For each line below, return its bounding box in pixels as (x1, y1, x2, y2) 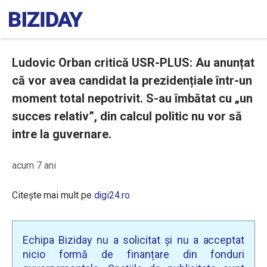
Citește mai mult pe (12, 190, 94, 201)
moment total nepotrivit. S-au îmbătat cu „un (12, 91, 253, 105)
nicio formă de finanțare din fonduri (23, 248, 244, 260)
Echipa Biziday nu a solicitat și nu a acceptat (23, 234, 244, 246)
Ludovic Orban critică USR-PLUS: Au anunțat (12, 55, 254, 70)
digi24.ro (94, 190, 130, 201)
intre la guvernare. (12, 127, 111, 141)
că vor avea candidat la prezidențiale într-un (12, 73, 252, 88)
